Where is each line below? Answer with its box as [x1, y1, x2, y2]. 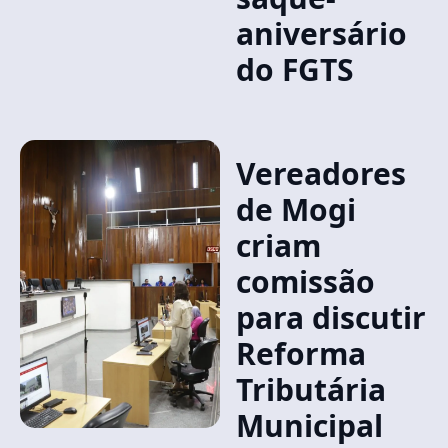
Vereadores [235, 153, 406, 194]
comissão [235, 261, 375, 302]
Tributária [235, 369, 386, 410]
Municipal [235, 405, 383, 446]
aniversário [235, 13, 407, 54]
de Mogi [235, 189, 356, 230]
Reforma [235, 333, 366, 374]
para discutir [235, 297, 426, 338]
